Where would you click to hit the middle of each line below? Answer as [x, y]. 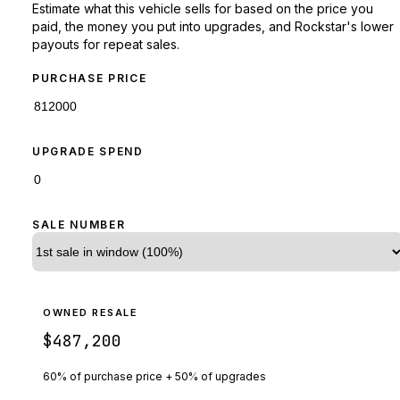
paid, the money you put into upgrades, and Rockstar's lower [213, 26]
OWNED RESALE [91, 312]
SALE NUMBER [79, 224]
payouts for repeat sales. [106, 44]
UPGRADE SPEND [88, 151]
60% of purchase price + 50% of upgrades [154, 376]
